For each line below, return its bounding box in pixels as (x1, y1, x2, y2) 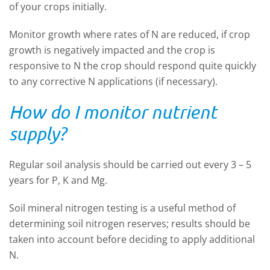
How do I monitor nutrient (9, 101, 217, 123)
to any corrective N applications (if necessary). (9, 75, 218, 89)
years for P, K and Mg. (9, 174, 107, 187)
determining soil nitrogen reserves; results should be (9, 217, 250, 231)
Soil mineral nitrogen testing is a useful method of (9, 201, 236, 215)
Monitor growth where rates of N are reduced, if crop (9, 28, 250, 42)
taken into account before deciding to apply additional (9, 233, 255, 246)
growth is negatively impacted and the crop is (9, 43, 215, 57)
